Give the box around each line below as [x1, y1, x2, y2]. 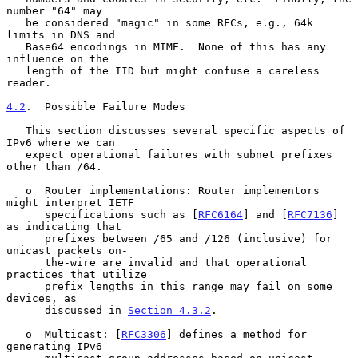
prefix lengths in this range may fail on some [6, 280, 45, 292]
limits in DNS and [6, 28, 115, 41]
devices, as [6, 292, 77, 304]
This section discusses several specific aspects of [6, 124, 26, 137]
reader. [6, 76, 51, 89]
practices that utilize [6, 268, 147, 280]
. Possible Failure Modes [26, 100, 185, 113]
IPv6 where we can [6, 136, 115, 149]
